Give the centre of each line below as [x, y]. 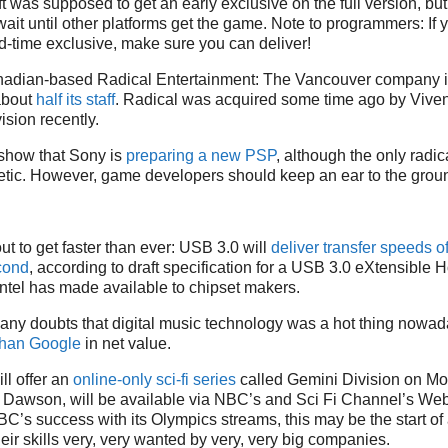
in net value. [126, 344]
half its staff [75, 100]
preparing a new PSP [201, 156]
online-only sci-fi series [154, 380]
